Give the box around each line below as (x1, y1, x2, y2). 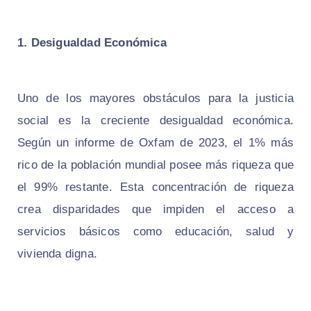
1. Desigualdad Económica (17, 35, 167, 49)
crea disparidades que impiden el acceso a (17, 202, 294, 216)
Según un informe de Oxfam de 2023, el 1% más (17, 135, 294, 149)
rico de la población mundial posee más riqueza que (17, 158, 294, 171)
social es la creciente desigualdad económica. (17, 113, 294, 127)
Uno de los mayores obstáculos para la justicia (17, 91, 294, 105)
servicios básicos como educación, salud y (17, 224, 294, 238)
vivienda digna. (17, 246, 97, 260)
